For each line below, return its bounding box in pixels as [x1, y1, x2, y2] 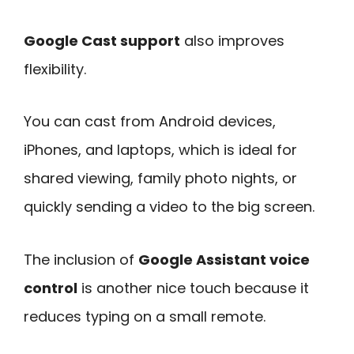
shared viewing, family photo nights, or [24, 168, 297, 189]
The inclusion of [24, 250, 138, 270]
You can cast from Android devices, [24, 111, 276, 132]
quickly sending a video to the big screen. [24, 197, 314, 217]
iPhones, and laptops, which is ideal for [24, 140, 297, 160]
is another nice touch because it [77, 278, 309, 299]
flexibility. [24, 58, 86, 79]
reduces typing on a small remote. [24, 307, 265, 327]
